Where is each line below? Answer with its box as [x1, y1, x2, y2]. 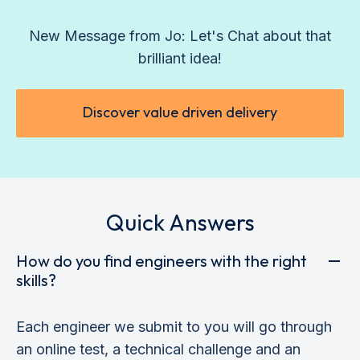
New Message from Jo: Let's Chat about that [29, 27, 331, 44]
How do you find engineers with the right [16, 250, 307, 271]
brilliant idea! [138, 49, 222, 67]
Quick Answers [105, 207, 255, 236]
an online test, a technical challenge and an [16, 340, 301, 358]
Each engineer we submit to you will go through [16, 317, 332, 335]
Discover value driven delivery [83, 103, 277, 122]
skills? [16, 269, 56, 290]
